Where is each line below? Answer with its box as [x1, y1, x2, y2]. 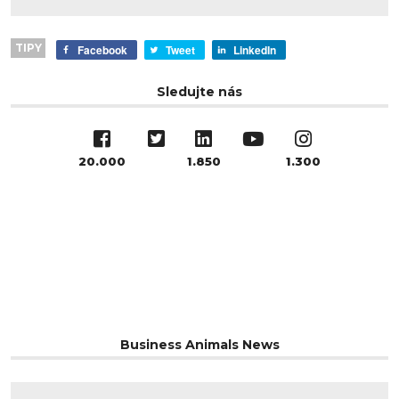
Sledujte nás [157, 84, 242, 101]
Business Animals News [119, 336, 280, 353]
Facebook [77, 41, 128, 58]
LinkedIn [233, 41, 277, 58]
